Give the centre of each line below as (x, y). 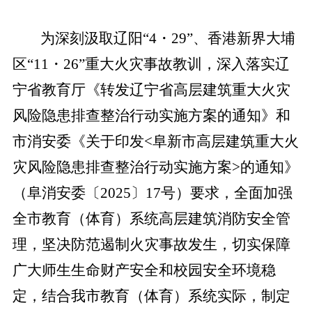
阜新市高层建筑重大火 (225, 141)
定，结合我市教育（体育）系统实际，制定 (151, 296)
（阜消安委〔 (56, 193)
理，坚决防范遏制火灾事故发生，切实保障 (151, 244)
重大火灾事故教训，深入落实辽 (187, 64)
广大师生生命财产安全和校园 (107, 270)
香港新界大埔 (251, 38)
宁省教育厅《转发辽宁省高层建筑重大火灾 (151, 90)
